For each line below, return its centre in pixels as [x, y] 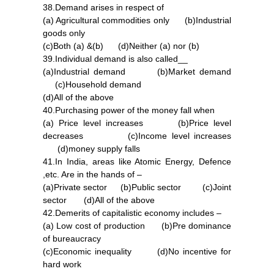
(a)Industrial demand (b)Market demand [137, 71]
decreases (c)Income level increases [137, 135]
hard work [62, 264]
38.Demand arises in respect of [103, 7]
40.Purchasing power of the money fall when [129, 110]
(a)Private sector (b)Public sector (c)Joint [137, 187]
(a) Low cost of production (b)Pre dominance [137, 225]
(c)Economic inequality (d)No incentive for [137, 251]
